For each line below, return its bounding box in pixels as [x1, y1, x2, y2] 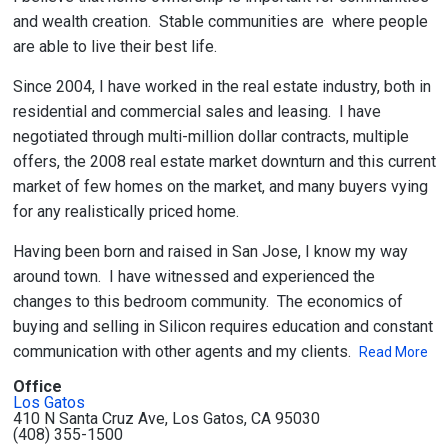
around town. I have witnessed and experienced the [12, 267, 375, 286]
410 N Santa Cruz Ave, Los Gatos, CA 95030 [12, 409, 320, 428]
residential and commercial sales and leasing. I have [12, 102, 381, 121]
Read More [358, 344, 428, 360]
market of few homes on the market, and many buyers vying [12, 177, 428, 196]
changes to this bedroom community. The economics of [12, 292, 403, 311]
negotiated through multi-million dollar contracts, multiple [12, 127, 409, 146]
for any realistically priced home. [12, 202, 239, 221]
